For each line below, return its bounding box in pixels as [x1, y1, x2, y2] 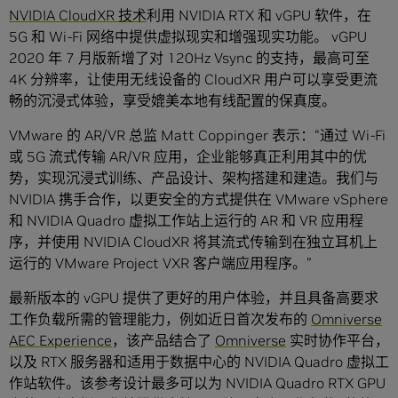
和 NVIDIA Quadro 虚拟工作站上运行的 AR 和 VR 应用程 [9, 211, 363, 230]
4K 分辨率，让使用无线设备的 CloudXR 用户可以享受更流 [9, 70, 378, 89]
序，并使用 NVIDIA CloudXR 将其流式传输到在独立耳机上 [9, 233, 378, 251]
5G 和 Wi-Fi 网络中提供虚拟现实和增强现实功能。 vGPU [9, 28, 367, 46]
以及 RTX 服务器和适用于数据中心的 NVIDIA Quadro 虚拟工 [9, 353, 389, 371]
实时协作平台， [286, 331, 389, 350]
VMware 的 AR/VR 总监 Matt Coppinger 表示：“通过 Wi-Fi [9, 126, 386, 145]
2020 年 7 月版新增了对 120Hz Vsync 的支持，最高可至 [9, 49, 370, 68]
